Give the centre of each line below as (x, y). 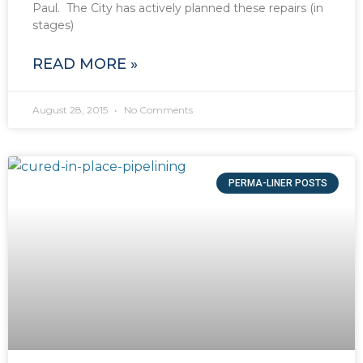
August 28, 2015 (71, 110)
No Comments (157, 110)
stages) (53, 26)
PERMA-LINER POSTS (278, 184)
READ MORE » (85, 64)
